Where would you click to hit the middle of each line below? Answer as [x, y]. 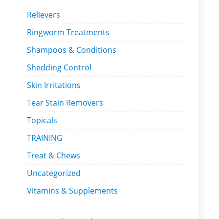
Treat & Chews [54, 155]
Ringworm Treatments [68, 32]
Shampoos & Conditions [72, 50]
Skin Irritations [54, 85]
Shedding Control [59, 67]
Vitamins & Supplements [72, 191]
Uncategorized [54, 173]
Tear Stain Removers [65, 103]
